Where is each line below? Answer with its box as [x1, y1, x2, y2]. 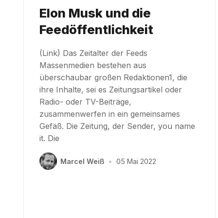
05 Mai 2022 [116, 157, 156, 165]
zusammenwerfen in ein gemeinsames [39, 109, 180, 119]
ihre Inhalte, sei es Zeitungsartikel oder [39, 85, 182, 95]
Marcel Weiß [60, 157, 105, 165]
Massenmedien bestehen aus [39, 60, 146, 71]
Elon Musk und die [39, 5, 151, 21]
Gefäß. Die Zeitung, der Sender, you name [39, 121, 195, 131]
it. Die [39, 133, 59, 144]
